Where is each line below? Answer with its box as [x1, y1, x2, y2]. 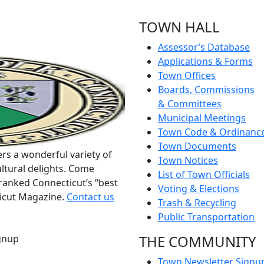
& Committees [158, 97, 222, 110]
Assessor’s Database [158, 41, 250, 54]
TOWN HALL [139, 17, 220, 37]
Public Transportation [158, 210, 255, 223]
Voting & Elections [158, 182, 239, 195]
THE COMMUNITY [139, 232, 256, 251]
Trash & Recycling [158, 196, 236, 209]
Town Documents [158, 140, 236, 153]
